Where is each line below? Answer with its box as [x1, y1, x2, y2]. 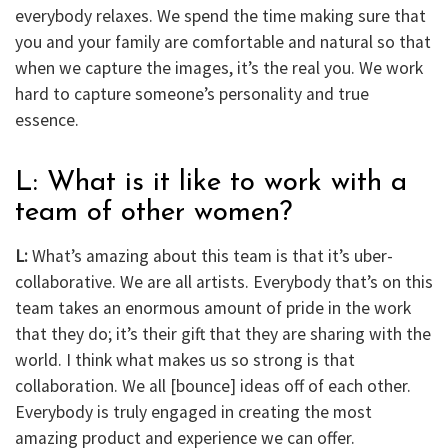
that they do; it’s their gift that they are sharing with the [15, 322, 431, 345]
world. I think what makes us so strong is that [15, 348, 355, 371]
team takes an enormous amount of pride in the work [15, 296, 411, 319]
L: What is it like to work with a [15, 168, 407, 197]
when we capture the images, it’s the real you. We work [15, 56, 423, 79]
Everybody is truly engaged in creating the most [15, 400, 372, 423]
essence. [15, 108, 79, 131]
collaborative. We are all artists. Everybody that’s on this [15, 270, 433, 293]
